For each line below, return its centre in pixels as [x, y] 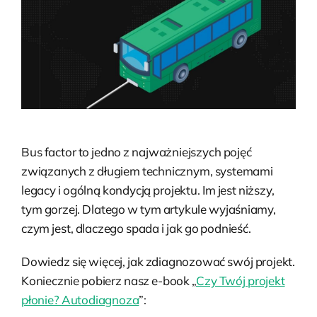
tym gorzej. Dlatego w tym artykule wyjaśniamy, [149, 209]
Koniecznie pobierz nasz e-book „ [109, 280]
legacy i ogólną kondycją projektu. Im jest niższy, [148, 190]
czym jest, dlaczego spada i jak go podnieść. [136, 228]
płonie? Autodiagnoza [80, 299]
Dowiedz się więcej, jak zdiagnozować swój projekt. [158, 261]
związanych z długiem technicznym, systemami [147, 171]
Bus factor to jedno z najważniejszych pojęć [137, 151]
